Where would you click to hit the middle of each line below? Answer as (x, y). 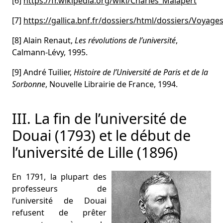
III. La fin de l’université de (99, 118)
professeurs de (59, 189)
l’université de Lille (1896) (95, 152)
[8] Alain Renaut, (42, 40)
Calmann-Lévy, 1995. (50, 52)
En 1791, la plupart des (59, 177)
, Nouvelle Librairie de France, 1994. (111, 84)
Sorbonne (29, 84)
